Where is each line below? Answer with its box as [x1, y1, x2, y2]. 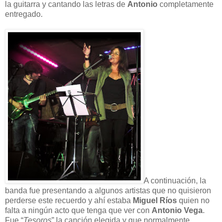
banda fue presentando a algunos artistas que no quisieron [5, 186, 211, 195]
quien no [177, 196, 210, 205]
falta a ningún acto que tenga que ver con [5, 206, 152, 215]
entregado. [5, 9, 43, 18]
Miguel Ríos [133, 196, 177, 205]
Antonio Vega [152, 206, 203, 215]
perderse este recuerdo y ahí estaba [5, 196, 133, 205]
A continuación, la [144, 176, 206, 185]
